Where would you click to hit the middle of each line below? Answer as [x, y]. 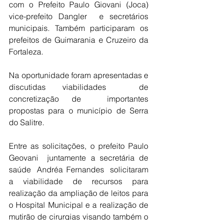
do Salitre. [27, 122]
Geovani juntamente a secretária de [79, 158]
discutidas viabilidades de [79, 87]
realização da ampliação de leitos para [79, 193]
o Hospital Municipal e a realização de [79, 205]
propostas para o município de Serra [79, 110]
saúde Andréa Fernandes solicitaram [79, 169]
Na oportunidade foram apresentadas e [79, 75]
